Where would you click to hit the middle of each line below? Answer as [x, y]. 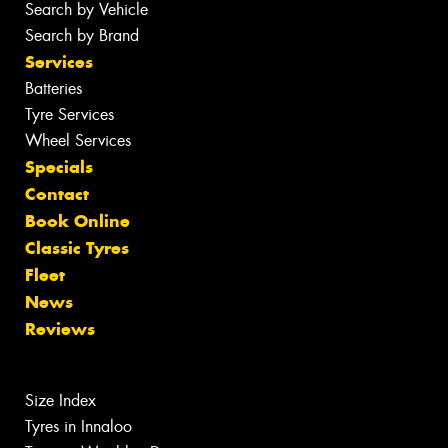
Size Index [60, 401]
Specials [59, 167]
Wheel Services [78, 141]
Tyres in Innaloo [78, 427]
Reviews [60, 329]
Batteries [53, 89]
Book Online [77, 221]
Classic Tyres [77, 248]
